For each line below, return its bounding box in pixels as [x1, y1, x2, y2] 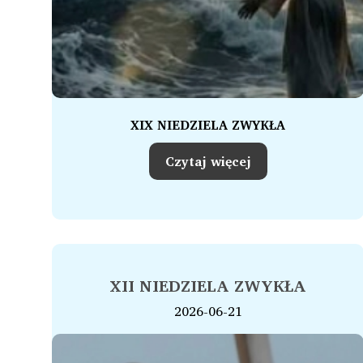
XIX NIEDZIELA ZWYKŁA [130, 114, 285, 135]
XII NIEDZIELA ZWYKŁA [109, 272, 306, 299]
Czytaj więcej [164, 151, 251, 172]
